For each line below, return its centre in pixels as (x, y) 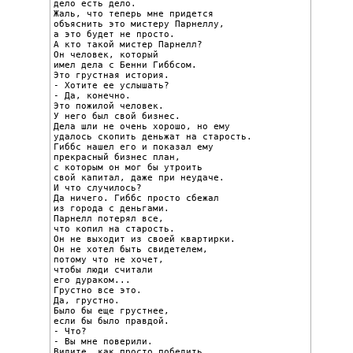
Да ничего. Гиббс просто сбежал (136, 198)
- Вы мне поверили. (103, 341)
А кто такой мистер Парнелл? (128, 44)
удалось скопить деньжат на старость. (153, 136)
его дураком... (92, 280)
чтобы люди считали (103, 269)
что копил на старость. (114, 229)
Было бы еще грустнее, (111, 310)
